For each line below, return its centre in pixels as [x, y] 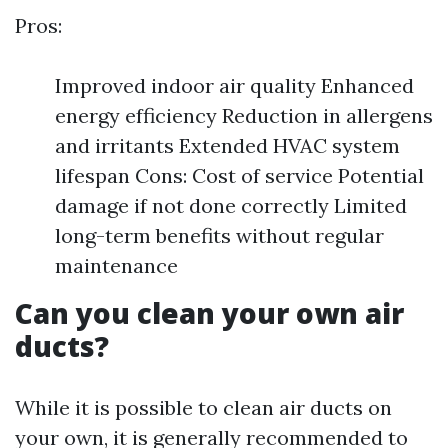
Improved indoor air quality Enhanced [234, 85]
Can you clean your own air [209, 313]
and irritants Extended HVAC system [227, 145]
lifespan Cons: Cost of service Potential [239, 175]
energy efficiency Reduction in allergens [244, 115]
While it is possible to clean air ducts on [203, 407]
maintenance [116, 265]
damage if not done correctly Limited [231, 205]
